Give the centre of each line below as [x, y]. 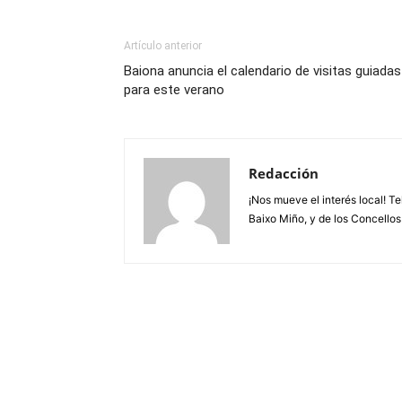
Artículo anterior [163, 46]
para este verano [174, 90]
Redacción [284, 173]
